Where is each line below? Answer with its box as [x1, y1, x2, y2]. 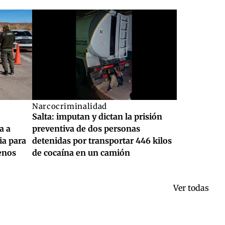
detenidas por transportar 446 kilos [32, 135, 172, 146]
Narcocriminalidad [32, 101, 107, 111]
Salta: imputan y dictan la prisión [32, 111, 162, 122]
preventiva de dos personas [32, 123, 140, 134]
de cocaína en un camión [32, 147, 130, 158]
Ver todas [173, 182, 209, 193]
